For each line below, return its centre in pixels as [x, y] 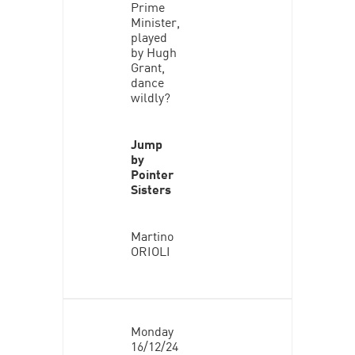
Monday [152, 330]
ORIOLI [150, 250]
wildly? [150, 96]
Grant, [147, 66]
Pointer [152, 173]
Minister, [155, 21]
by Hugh [153, 51]
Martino [152, 235]
